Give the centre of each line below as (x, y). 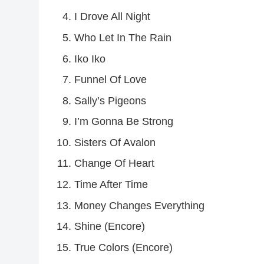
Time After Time (111, 185)
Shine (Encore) (109, 227)
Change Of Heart (114, 164)
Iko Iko (90, 59)
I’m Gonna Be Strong (123, 122)
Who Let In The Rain (123, 37)
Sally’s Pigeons (110, 100)
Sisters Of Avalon (115, 142)
